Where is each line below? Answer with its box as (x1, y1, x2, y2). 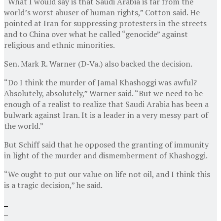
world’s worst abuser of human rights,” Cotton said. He (4, 6, 200, 18)
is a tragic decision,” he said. (4, 179, 103, 190)
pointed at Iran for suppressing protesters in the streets (4, 17, 207, 29)
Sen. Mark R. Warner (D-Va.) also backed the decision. (4, 58, 192, 69)
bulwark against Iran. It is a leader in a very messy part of (4, 109, 208, 120)
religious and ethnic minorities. (4, 39, 115, 50)
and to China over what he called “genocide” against (4, 28, 188, 39)
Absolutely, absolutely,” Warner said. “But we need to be (4, 87, 203, 99)
